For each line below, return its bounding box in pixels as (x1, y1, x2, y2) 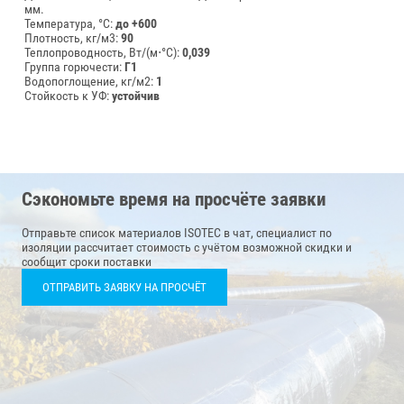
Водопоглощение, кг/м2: (24, 73, 156, 88)
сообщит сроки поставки (22, 254, 151, 270)
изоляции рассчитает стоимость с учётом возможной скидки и (22, 240, 352, 255)
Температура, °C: (24, 15, 115, 31)
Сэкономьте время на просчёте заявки (22, 188, 326, 210)
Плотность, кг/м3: (24, 30, 121, 45)
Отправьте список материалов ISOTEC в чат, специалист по (22, 225, 332, 241)
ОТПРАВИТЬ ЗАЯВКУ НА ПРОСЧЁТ (42, 280, 207, 295)
